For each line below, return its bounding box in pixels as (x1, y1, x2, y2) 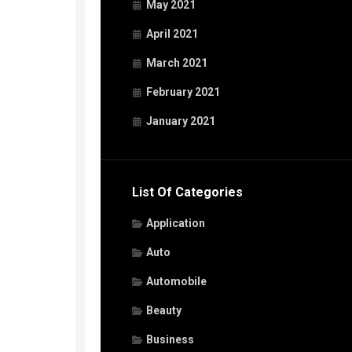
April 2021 (146, 27, 198, 40)
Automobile (146, 275, 207, 288)
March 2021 (146, 57, 207, 69)
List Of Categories (132, 185, 243, 200)
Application (146, 217, 205, 229)
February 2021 (146, 86, 220, 98)
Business (146, 333, 194, 346)
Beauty (146, 304, 181, 317)
